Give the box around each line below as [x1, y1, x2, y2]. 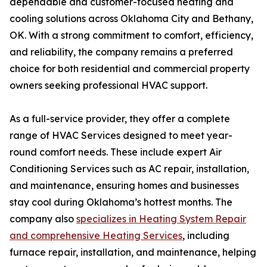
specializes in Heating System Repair [76, 213, 246, 225]
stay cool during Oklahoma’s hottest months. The [10, 196, 232, 209]
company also [10, 213, 76, 225]
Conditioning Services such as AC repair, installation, [10, 163, 249, 175]
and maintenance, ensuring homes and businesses [10, 179, 239, 192]
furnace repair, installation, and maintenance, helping [10, 246, 256, 259]
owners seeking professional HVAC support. [10, 79, 207, 92]
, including [182, 229, 229, 242]
